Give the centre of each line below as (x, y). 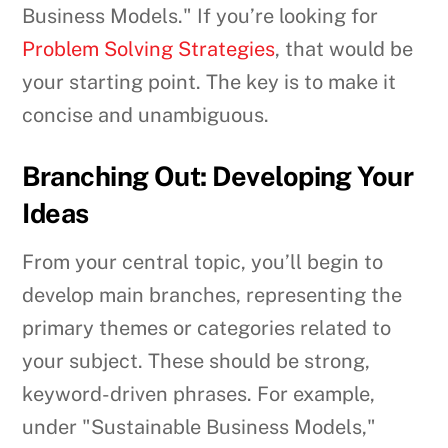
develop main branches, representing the (212, 294)
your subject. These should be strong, (196, 360)
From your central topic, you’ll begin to (203, 261)
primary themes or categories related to (207, 327)
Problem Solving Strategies (149, 49)
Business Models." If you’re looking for (200, 16)
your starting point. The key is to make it (209, 82)
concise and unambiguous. (146, 115)
